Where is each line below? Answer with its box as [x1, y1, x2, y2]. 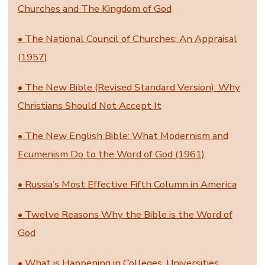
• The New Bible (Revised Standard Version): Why [17, 80, 240, 94]
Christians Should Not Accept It [17, 98, 161, 112]
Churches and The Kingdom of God [17, 1, 172, 15]
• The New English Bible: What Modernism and [17, 128, 228, 143]
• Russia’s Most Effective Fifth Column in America [17, 177, 237, 191]
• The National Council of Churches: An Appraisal [17, 31, 237, 46]
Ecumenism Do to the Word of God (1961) [17, 147, 205, 161]
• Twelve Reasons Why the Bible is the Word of [17, 207, 232, 221]
